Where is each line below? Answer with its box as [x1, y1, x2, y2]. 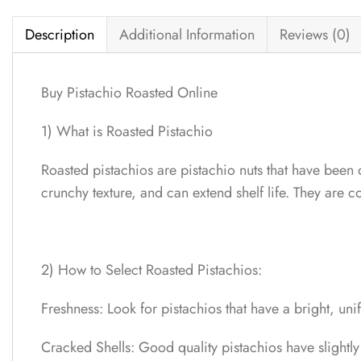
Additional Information [119, 24, 255, 45]
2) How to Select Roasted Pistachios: [41, 259, 262, 281]
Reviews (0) [280, 24, 351, 45]
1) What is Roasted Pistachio [41, 121, 213, 143]
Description [25, 24, 94, 45]
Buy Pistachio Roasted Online [41, 82, 218, 103]
